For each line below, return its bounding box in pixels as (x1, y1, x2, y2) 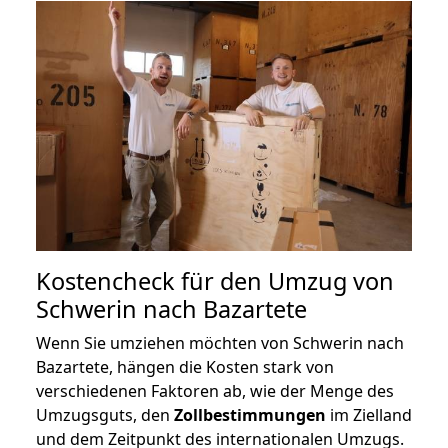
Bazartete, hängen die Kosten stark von (36, 356, 334, 379)
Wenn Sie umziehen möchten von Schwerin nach (36, 332, 404, 355)
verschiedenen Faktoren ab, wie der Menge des (36, 380, 394, 403)
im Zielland (326, 404, 412, 427)
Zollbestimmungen (174, 404, 326, 427)
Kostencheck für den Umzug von (36, 265, 394, 298)
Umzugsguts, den (36, 404, 174, 427)
